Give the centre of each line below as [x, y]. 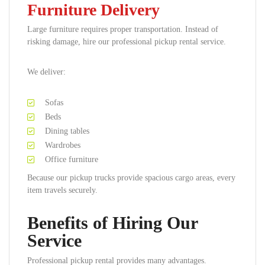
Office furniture [72, 159]
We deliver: [46, 72]
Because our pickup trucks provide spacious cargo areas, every [131, 178]
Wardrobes [63, 145]
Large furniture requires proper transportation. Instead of [123, 29]
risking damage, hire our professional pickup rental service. [127, 42]
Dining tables [67, 131]
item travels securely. [62, 190]
